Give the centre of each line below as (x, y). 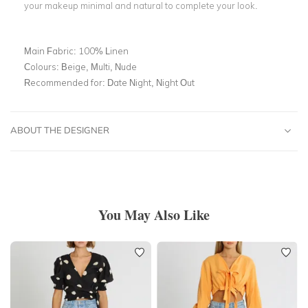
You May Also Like (154, 214)
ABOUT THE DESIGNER (60, 130)
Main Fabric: (51, 51)
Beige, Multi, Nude (99, 66)
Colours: (43, 66)
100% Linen (103, 51)
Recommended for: (66, 82)
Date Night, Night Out (151, 82)
